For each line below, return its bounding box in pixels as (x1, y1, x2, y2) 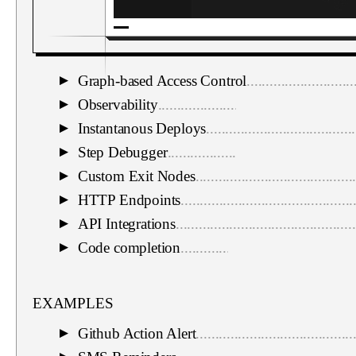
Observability (77, 95, 158, 113)
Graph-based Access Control (77, 72, 247, 89)
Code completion (77, 238, 181, 256)
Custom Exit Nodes (77, 167, 195, 184)
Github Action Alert (77, 324, 196, 342)
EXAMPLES (33, 294, 114, 311)
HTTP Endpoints (77, 191, 181, 208)
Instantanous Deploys (77, 119, 207, 137)
